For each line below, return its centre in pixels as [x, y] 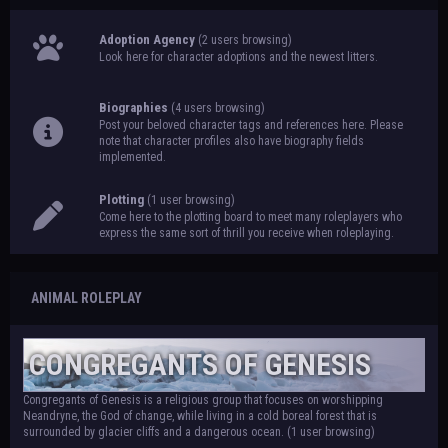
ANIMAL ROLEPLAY [86, 298]
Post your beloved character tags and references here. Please [251, 125]
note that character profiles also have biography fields [231, 141]
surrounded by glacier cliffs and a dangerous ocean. [155, 432]
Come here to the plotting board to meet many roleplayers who [250, 217]
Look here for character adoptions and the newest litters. [238, 57]
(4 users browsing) [218, 108]
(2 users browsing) [245, 40]
